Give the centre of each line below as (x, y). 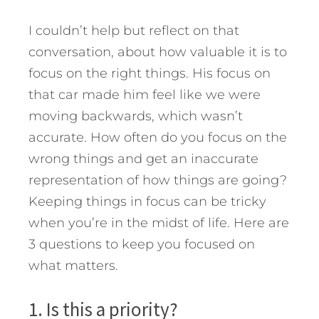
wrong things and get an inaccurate (143, 159)
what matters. (73, 266)
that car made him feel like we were (145, 95)
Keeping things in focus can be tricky (147, 202)
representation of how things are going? (158, 181)
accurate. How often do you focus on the (158, 138)
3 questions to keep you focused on (142, 245)
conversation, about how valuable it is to (158, 52)
